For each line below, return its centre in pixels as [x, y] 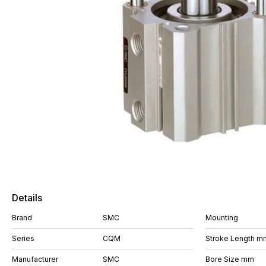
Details [27, 198]
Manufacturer [35, 259]
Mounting [222, 218]
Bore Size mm [230, 259]
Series [23, 238]
